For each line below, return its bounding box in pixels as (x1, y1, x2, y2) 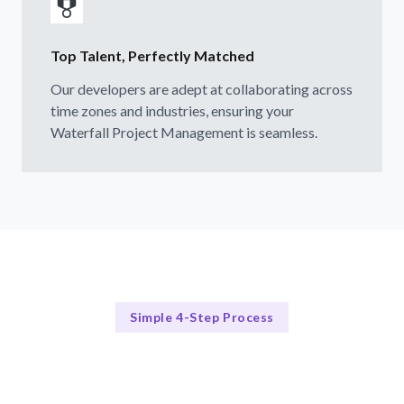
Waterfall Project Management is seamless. (50, 123, 317, 141)
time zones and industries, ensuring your (50, 101, 294, 119)
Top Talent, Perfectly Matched (50, 46, 254, 64)
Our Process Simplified (101, 345, 303, 371)
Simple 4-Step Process (130, 309, 274, 326)
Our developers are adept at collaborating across (50, 79, 353, 97)
